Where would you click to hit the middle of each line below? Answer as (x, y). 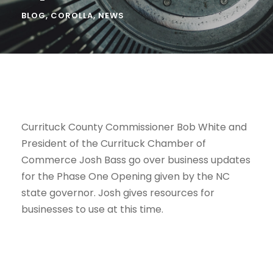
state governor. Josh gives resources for (118, 193)
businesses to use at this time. (92, 210)
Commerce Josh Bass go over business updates (136, 160)
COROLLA (72, 16)
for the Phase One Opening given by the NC (126, 177)
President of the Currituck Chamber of (114, 144)
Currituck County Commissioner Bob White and (134, 127)
